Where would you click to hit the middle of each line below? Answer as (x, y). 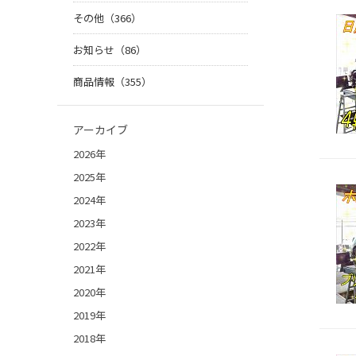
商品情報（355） (112, 82)
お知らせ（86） (110, 50)
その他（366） (107, 18)
